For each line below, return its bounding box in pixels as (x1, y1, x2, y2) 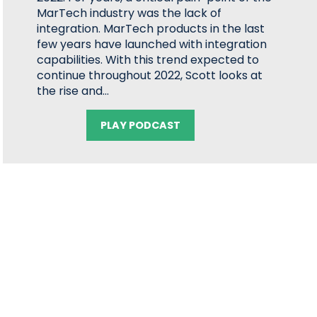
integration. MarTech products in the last (37, 21, 265, 37)
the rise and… (37, 83, 110, 99)
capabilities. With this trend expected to (37, 52, 260, 68)
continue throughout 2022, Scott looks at (37, 67, 263, 83)
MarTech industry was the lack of (37, 5, 222, 21)
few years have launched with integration (37, 36, 267, 52)
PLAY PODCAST (100, 118, 181, 132)
